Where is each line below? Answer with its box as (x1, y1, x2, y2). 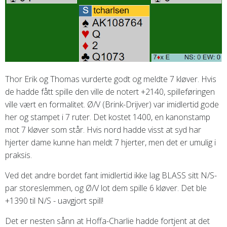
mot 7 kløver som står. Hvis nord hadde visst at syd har (5, 124, 201, 136)
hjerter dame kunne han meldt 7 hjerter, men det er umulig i (5, 137, 216, 148)
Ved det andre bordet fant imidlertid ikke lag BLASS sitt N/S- (5, 170, 217, 181)
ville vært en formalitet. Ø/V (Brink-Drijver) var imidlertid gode (5, 99, 219, 110)
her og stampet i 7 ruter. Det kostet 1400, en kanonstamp (5, 111, 210, 123)
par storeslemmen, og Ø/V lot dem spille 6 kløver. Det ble (5, 182, 207, 194)
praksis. (5, 149, 32, 161)
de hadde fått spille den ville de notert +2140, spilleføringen (5, 86, 215, 98)
